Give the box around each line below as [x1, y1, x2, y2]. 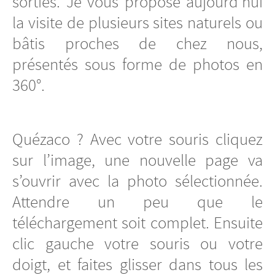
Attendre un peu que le [12, 191, 263, 212]
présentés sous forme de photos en [12, 53, 263, 75]
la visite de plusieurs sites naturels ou [12, 12, 263, 33]
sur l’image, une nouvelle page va [12, 149, 263, 171]
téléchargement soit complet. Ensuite [12, 212, 263, 233]
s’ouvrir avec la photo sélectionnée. [12, 170, 263, 192]
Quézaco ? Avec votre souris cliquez [12, 128, 263, 150]
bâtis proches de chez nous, [12, 33, 263, 54]
